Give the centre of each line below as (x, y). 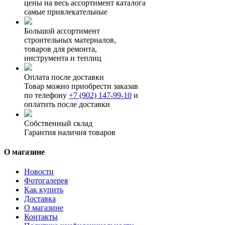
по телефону (46, 95)
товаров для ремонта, (61, 49)
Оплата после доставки (64, 77)
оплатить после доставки (67, 104)
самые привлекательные (66, 12)
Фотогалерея (46, 181)
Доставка (40, 199)
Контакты (41, 217)
